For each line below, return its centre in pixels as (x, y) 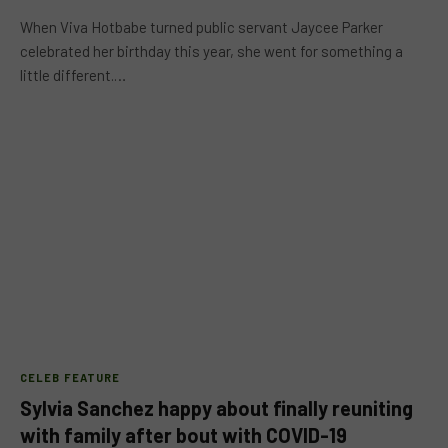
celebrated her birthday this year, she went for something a (211, 50)
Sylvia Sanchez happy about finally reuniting (216, 408)
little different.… (73, 74)
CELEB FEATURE (70, 377)
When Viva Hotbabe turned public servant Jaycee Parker (201, 26)
